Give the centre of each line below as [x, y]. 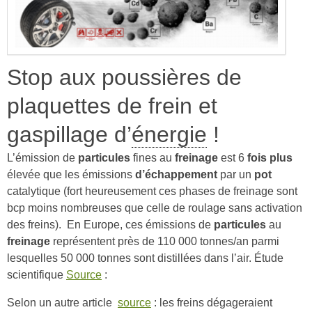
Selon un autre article [62, 303]
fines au [153, 158]
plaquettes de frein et [112, 106]
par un [236, 174]
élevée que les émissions [71, 174]
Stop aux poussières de [124, 78]
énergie [169, 135]
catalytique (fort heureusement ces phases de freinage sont [152, 191]
